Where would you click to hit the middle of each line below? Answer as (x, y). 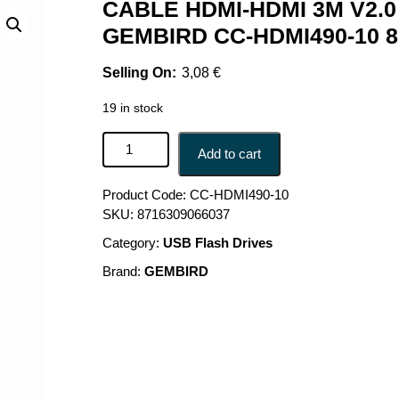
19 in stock (132, 108)
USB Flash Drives (217, 243)
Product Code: (144, 195)
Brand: (123, 271)
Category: (132, 243)
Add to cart (229, 154)
